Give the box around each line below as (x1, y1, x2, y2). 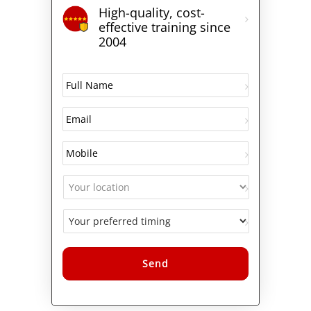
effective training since (98, 19, 230, 36)
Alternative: (62, 296, 116, 310)
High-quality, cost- (98, 4, 205, 22)
